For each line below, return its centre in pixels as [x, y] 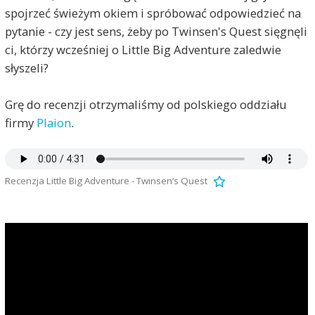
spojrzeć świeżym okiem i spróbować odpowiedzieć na [153, 13]
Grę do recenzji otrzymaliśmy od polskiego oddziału [146, 104]
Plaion [53, 123]
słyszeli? [26, 68]
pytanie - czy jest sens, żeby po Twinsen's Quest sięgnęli [156, 31]
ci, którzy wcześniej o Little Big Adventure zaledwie [143, 50]
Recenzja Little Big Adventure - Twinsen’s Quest [106, 180]
